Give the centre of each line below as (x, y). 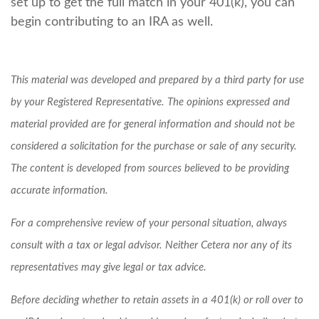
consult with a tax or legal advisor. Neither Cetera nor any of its (151, 245)
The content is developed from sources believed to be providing (150, 168)
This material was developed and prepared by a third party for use (157, 80)
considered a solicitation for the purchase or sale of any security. (154, 146)
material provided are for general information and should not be (153, 124)
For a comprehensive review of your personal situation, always (149, 223)
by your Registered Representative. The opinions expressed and (150, 102)
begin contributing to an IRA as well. (112, 22)
